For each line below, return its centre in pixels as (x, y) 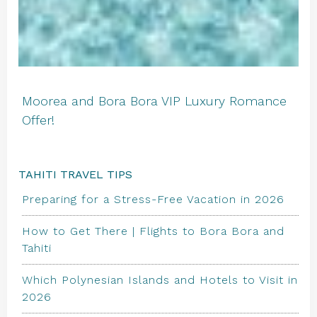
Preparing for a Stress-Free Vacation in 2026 (153, 199)
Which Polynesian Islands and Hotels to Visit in (160, 280)
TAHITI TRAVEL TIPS (75, 174)
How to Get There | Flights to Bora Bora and (153, 231)
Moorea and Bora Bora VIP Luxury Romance (154, 101)
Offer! (38, 120)
